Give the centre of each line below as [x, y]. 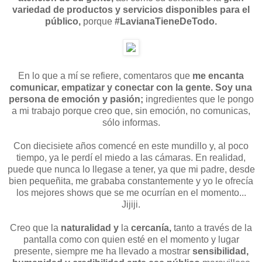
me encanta [218, 75]
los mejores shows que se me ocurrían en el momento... [131, 192]
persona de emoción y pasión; [77, 99]
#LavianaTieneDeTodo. [166, 21]
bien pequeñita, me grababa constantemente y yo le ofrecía [131, 181]
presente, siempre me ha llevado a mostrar [103, 251]
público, [63, 21]
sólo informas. [131, 122]
